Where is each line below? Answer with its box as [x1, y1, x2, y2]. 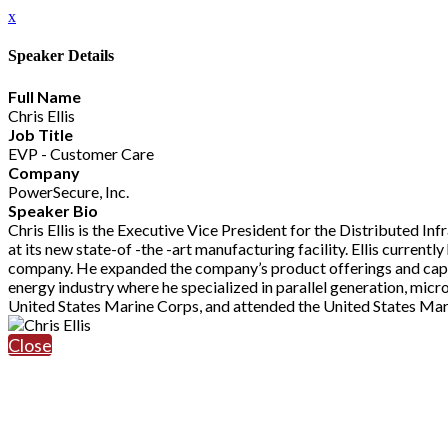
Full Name [8, 86, 81, 106]
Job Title [8, 124, 73, 144]
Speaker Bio [8, 200, 98, 220]
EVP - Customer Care [8, 143, 154, 163]
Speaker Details [8, 47, 114, 65]
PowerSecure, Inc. [8, 181, 129, 201]
